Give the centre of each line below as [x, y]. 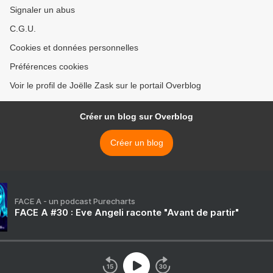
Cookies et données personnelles [74, 48]
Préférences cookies [49, 66]
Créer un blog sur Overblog [136, 116]
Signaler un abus [42, 10]
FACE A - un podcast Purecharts [75, 201]
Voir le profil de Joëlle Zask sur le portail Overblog [105, 85]
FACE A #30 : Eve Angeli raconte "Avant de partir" [127, 212]
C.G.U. [23, 29]
